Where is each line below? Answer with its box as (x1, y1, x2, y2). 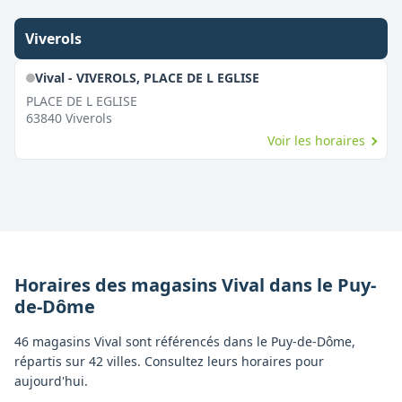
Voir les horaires (267, 132, 366, 149)
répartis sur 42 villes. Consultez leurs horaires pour (14, 353, 324, 370)
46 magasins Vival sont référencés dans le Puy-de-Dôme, (14, 333, 355, 350)
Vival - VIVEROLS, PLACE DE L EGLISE (34, 69, 259, 86)
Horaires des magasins (14, 273, 222, 297)
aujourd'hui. (14, 372, 88, 389)
